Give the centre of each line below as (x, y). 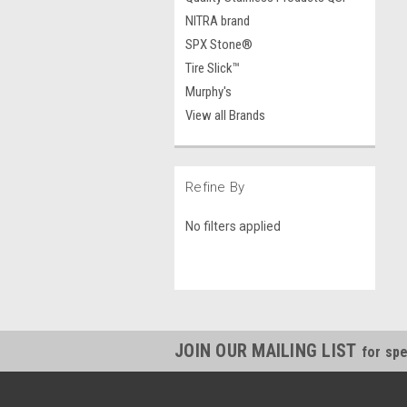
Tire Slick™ (213, 68)
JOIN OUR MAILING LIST (268, 350)
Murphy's (208, 92)
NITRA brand (218, 21)
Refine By (215, 187)
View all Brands (225, 115)
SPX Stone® (219, 45)
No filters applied (233, 226)
